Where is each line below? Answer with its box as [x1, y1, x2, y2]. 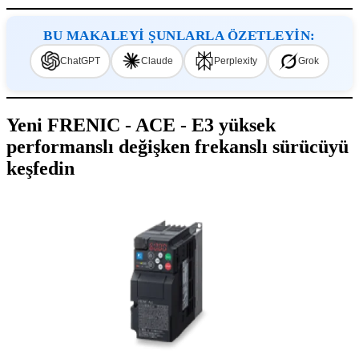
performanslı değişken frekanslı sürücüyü [6, 135, 349, 157]
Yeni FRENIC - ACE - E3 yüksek [6, 114, 276, 135]
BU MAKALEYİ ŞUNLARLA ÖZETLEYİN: [43, 27, 316, 43]
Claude [140, 55, 173, 67]
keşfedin [6, 157, 75, 179]
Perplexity [213, 55, 257, 67]
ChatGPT [59, 55, 100, 67]
